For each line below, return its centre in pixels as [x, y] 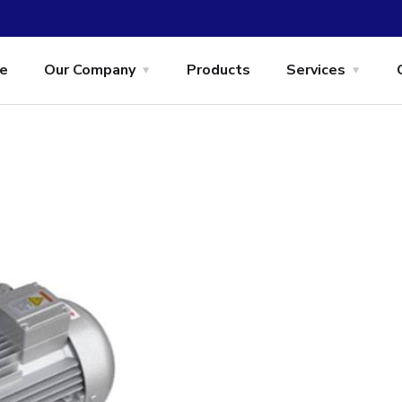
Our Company [89, 70]
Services [315, 70]
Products [218, 70]
